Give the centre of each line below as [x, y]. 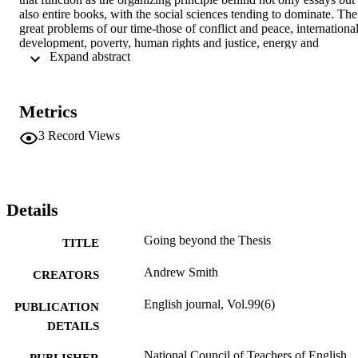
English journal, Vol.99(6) [209, 304]
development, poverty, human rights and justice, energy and [169, 42]
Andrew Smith [181, 272]
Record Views [84, 135]
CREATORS [66, 274]
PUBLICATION [57, 306]
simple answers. [59, 71]
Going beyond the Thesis [207, 240]
